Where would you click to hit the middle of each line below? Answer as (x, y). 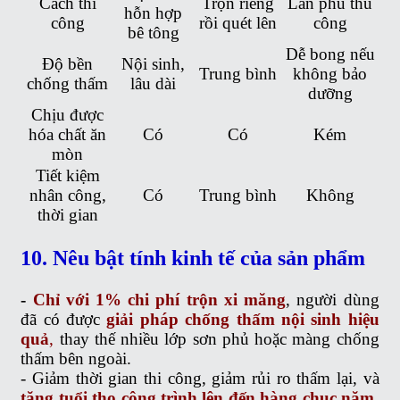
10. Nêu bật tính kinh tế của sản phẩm (193, 258)
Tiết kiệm (67, 175)
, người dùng (333, 299)
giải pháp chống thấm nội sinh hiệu (243, 319)
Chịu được (68, 114)
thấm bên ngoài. (76, 358)
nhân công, (67, 195)
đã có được (64, 319)
